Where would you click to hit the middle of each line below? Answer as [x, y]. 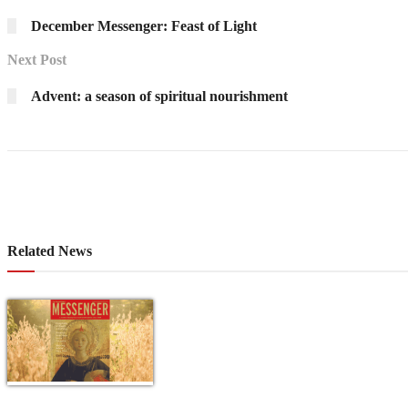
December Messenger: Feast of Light [144, 25]
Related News [50, 251]
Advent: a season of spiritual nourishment [159, 97]
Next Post [37, 60]
